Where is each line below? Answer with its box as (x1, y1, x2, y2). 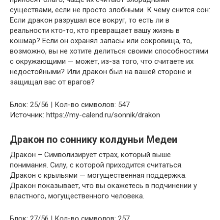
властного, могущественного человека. (10, 191, 144, 200)
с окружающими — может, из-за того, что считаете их (10, 56, 193, 66)
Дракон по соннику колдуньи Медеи (10, 134, 177, 145)
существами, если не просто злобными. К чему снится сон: (10, 5, 210, 14)
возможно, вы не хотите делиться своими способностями (10, 46, 208, 55)
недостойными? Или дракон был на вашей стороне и (10, 67, 192, 76)
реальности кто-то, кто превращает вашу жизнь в (10, 26, 180, 35)
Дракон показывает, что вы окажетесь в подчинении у (10, 181, 197, 190)
